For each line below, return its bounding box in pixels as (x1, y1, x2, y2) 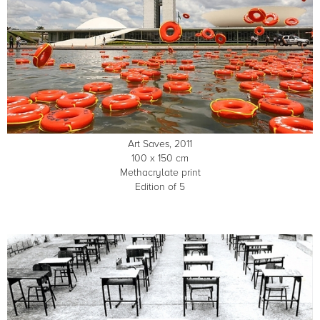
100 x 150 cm (131, 152, 189, 165)
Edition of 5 (135, 181, 185, 194)
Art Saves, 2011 (128, 138, 192, 151)
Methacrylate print (119, 166, 201, 179)
